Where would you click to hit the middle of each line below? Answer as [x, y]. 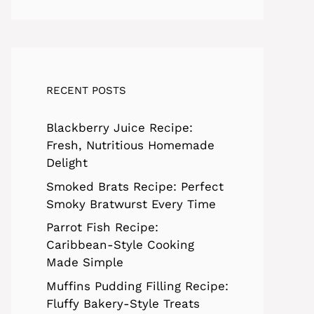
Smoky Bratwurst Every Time [131, 204]
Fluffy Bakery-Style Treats [123, 303]
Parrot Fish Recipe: [102, 227]
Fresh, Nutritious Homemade [130, 145]
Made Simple [85, 262]
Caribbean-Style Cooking [120, 245]
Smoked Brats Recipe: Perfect [135, 186]
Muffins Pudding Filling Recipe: [137, 286]
